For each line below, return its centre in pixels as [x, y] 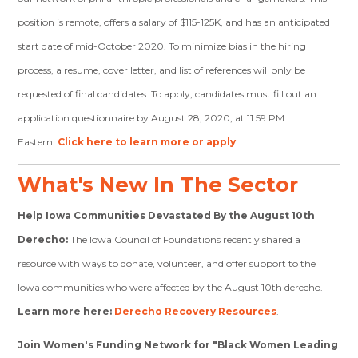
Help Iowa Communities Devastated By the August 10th [167, 215]
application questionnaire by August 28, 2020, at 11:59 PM [151, 118]
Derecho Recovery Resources [196, 311]
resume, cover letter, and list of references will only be [185, 70]
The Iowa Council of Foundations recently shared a [186, 239]
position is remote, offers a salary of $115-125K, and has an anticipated [174, 22]
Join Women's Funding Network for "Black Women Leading [178, 345]
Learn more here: [66, 311]
